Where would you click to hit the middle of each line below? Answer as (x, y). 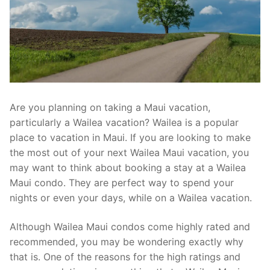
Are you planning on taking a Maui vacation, (110, 108)
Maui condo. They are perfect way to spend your (122, 183)
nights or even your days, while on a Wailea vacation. (131, 198)
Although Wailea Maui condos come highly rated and (130, 227)
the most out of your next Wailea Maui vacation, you (129, 153)
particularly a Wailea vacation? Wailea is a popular (124, 123)
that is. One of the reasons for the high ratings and (125, 257)
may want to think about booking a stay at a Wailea (128, 168)
